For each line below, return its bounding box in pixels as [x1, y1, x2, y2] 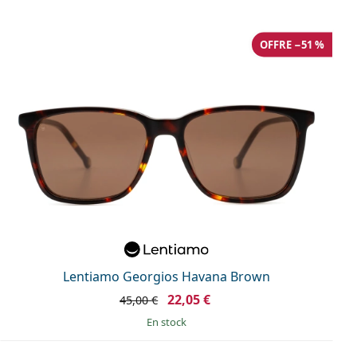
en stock [152, 315, 186, 330]
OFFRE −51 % [260, 37, 324, 52]
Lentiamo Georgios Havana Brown [63, 268, 270, 286]
